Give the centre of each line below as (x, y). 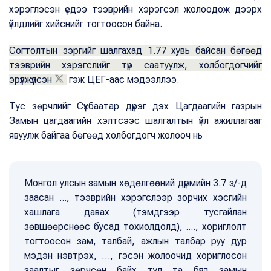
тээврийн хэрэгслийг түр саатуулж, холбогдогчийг (135, 65)
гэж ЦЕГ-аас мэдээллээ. (123, 79)
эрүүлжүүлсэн (31, 79)
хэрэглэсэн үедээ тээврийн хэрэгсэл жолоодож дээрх (135, 9)
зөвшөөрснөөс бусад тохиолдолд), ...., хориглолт (135, 226)
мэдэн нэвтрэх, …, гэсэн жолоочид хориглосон (135, 255)
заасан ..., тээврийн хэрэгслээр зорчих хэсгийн (135, 197)
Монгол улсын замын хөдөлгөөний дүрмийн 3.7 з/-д (135, 183)
